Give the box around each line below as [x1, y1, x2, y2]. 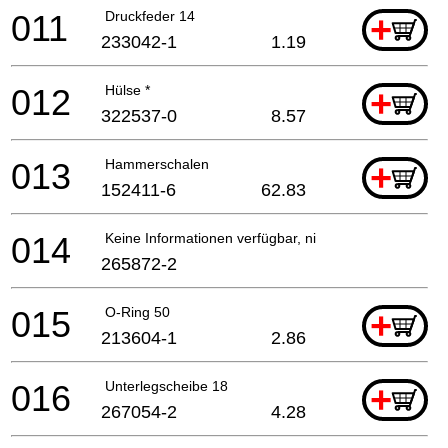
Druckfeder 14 [105, 7, 195, 24]
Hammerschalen [105, 155, 209, 172]
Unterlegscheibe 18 [105, 377, 228, 394]
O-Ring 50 [105, 303, 170, 320]
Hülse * [105, 81, 150, 98]
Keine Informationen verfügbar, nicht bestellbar [105, 229, 401, 246]
